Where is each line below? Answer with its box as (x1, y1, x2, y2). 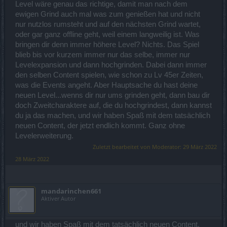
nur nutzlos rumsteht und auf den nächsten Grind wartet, (15, 20, 201, 28)
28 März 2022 (15, 155, 49, 163)
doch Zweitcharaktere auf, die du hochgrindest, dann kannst (15, 101, 212, 109)
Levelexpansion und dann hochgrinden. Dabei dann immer (15, 60, 207, 69)
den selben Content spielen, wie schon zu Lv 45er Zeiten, (15, 70, 203, 79)
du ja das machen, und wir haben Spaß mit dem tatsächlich (15, 111, 210, 120)
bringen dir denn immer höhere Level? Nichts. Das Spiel (15, 40, 199, 49)
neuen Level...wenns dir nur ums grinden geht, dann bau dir (15, 91, 210, 99)
